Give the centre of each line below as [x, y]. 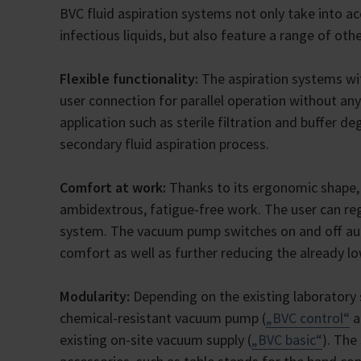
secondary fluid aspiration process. [164, 144]
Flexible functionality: [131, 79]
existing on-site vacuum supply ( [156, 340]
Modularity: [95, 297]
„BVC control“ [308, 318]
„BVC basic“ [287, 340]
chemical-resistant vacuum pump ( [163, 318]
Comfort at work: [114, 188]
